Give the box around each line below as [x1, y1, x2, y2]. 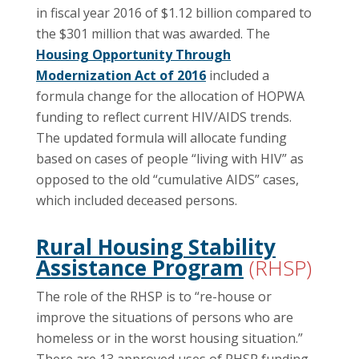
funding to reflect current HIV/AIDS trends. [36, 108, 292, 126]
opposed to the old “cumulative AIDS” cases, [36, 171, 299, 188]
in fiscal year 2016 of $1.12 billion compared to [36, 4, 312, 22]
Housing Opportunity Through [36, 46, 231, 63]
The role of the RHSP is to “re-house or [36, 288, 272, 306]
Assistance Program [36, 253, 244, 282]
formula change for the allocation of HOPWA [36, 87, 305, 105]
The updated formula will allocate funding [36, 129, 287, 147]
